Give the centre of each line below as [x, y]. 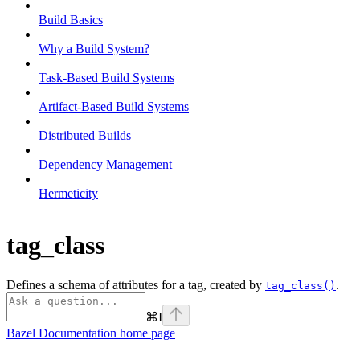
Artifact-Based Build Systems [114, 106]
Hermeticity [68, 193]
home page [146, 333]
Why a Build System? [94, 48]
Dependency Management [105, 164]
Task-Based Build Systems [106, 77]
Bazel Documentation [61, 333]
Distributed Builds [85, 135]
